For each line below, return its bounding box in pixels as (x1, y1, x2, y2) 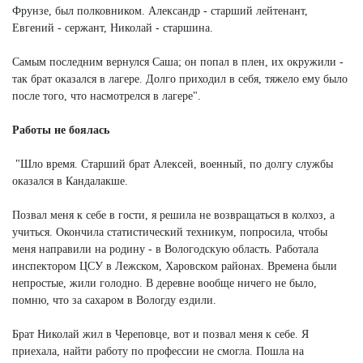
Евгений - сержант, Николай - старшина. (12, 21, 213, 34)
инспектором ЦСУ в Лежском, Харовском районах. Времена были (12, 259, 337, 272)
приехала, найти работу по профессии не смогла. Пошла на (12, 344, 304, 357)
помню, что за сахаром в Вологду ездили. (12, 293, 216, 306)
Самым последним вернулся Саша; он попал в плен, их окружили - (12, 55, 344, 68)
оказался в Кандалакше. (12, 174, 128, 187)
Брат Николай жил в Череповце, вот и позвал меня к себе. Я (12, 327, 309, 340)
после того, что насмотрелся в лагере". (12, 89, 201, 102)
